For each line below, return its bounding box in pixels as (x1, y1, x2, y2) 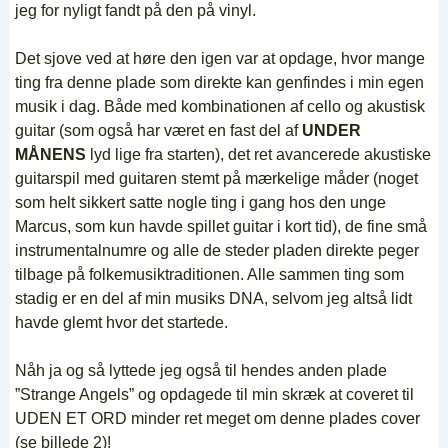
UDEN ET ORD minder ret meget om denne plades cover (15, 410, 420, 428)
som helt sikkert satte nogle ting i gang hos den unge (15, 194, 386, 212)
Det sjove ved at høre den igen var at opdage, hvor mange (15, 50, 425, 68)
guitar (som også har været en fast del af (15, 122, 302, 140)
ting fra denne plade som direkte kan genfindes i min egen (15, 74, 424, 92)
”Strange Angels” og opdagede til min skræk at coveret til (15, 386, 414, 404)
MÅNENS (15, 146, 86, 164)
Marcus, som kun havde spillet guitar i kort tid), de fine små (15, 218, 427, 236)
